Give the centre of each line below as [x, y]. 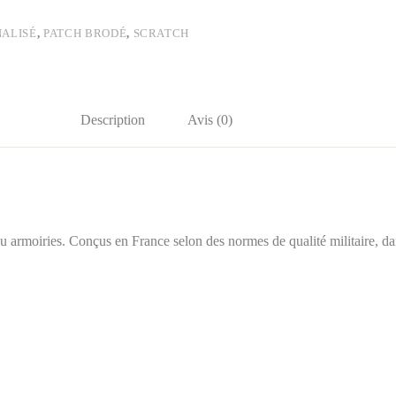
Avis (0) [209, 120]
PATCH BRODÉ [85, 34]
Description [112, 120]
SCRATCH [161, 34]
